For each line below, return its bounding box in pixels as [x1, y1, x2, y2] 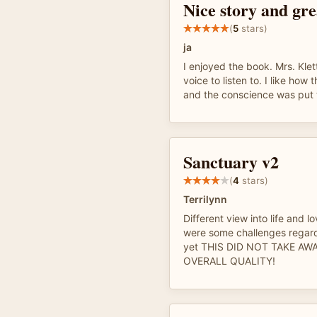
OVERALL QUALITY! [183, 255, 275, 267]
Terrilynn [183, 193, 227, 205]
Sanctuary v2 [183, 149, 279, 174]
